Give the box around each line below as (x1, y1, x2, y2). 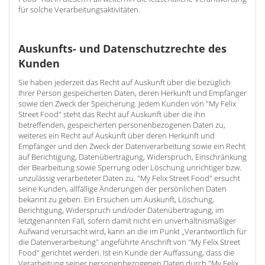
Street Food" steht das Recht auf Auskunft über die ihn (18, 109, 205, 119)
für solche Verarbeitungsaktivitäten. (18, 4, 140, 15)
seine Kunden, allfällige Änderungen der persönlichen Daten (18, 183, 227, 194)
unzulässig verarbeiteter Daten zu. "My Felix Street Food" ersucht (18, 173, 240, 183)
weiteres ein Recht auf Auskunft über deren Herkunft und (18, 130, 215, 141)
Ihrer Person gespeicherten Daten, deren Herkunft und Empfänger (18, 88, 247, 98)
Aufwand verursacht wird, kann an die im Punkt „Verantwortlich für (18, 226, 247, 237)
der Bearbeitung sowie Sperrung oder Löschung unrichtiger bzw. (18, 162, 241, 173)
